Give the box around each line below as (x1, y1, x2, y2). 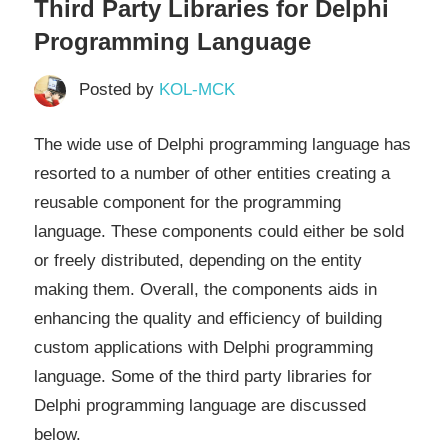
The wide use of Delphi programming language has (34, 134, 411, 154)
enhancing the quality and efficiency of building (34, 308, 382, 328)
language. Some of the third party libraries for (34, 366, 372, 386)
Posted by (78, 80, 159, 100)
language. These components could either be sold (34, 221, 404, 241)
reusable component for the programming (34, 192, 341, 212)
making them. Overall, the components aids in (34, 279, 377, 299)
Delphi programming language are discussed (34, 395, 366, 415)
